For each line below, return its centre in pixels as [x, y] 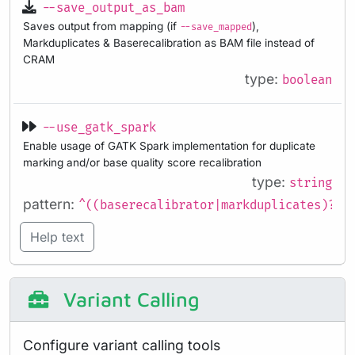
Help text [57, 237]
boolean [307, 80]
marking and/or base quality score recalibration [142, 162]
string [311, 183]
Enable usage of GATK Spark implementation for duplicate [169, 145]
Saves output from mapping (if [101, 26]
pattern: [51, 204]
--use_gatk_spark [99, 128]
